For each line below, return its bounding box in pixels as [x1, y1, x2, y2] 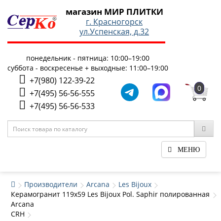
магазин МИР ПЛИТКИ [65, 6, 163, 17]
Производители [24, 180, 77, 189]
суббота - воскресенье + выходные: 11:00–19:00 [7, 63, 168, 73]
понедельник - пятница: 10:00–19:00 [26, 53, 149, 63]
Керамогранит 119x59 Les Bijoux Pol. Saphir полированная [11, 189, 210, 199]
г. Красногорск [86, 16, 143, 27]
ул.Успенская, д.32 [79, 26, 149, 37]
